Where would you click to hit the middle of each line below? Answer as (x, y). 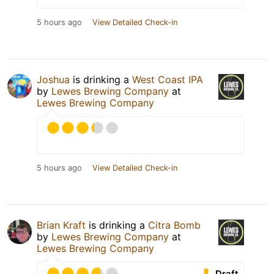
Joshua (53, 80)
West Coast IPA (168, 80)
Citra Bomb (174, 225)
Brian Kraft (61, 225)
